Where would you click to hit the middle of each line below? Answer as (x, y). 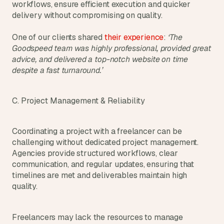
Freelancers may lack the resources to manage (97, 217)
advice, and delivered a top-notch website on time (100, 59)
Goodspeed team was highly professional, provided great (111, 48)
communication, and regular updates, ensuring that (103, 164)
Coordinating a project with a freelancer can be (97, 131)
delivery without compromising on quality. (87, 15)
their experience (134, 37)
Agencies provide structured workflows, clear (95, 153)
